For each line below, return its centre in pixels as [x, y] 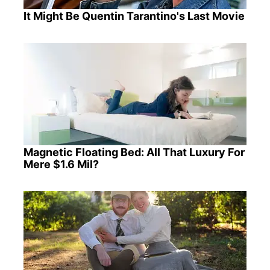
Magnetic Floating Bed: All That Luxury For [134, 152]
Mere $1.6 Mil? [61, 164]
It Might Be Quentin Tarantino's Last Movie [134, 16]
